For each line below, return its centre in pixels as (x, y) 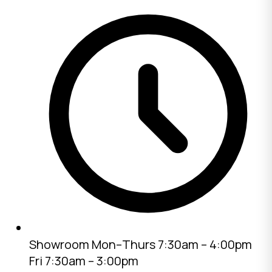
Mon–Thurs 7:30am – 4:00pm (171, 244)
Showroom (59, 244)
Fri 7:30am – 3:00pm (84, 260)
